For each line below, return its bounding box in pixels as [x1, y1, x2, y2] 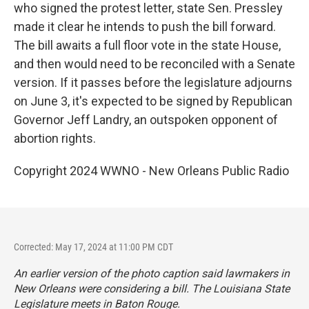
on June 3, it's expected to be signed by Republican [14, 94, 292, 108]
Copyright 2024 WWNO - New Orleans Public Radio [14, 163, 289, 178]
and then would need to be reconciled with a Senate [14, 57, 295, 71]
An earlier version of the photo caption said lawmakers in [14, 267, 290, 280]
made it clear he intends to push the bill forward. [14, 19, 276, 34]
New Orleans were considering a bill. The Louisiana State [14, 282, 290, 295]
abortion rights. [14, 131, 96, 146]
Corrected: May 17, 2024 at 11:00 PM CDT [14, 241, 173, 252]
